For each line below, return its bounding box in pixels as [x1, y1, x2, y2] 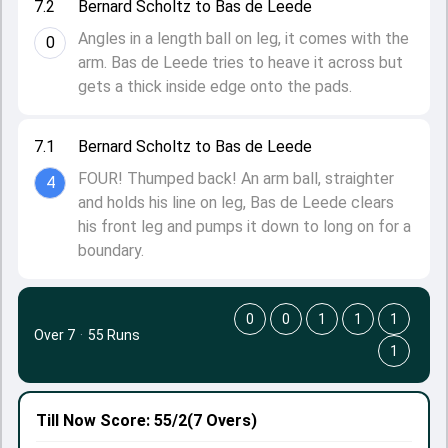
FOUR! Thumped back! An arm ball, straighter [78, 169, 394, 188]
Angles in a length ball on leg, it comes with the [78, 29, 409, 48]
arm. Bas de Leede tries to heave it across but [78, 53, 403, 72]
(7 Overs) [187, 411, 257, 430]
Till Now [36, 411, 96, 430]
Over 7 [34, 327, 75, 343]
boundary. [78, 241, 144, 260]
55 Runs [88, 327, 140, 343]
